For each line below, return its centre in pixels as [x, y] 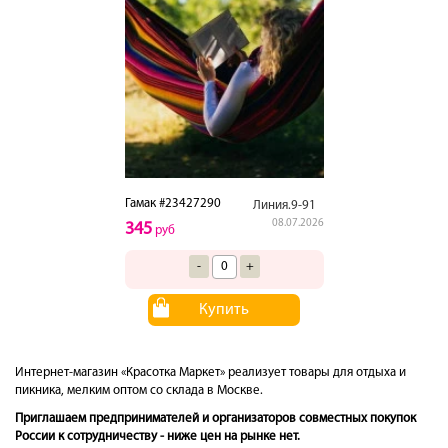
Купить [224, 309]
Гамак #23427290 [172, 203]
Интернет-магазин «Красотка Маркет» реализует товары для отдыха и [210, 372]
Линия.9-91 [284, 205]
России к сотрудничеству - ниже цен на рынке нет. [157, 436]
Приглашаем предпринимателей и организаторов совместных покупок [215, 418]
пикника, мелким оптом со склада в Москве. [139, 390]
